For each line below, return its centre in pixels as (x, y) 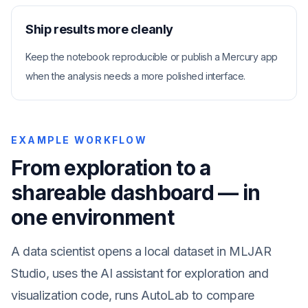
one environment (92, 217)
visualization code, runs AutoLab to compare (133, 295)
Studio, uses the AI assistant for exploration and (140, 273)
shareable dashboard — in (135, 192)
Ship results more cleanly (99, 29)
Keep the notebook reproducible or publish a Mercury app (152, 57)
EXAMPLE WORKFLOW (79, 140)
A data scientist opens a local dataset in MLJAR (141, 251)
